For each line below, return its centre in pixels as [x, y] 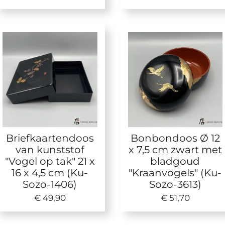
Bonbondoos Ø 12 [175, 138]
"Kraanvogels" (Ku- [175, 172]
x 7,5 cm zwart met [175, 149]
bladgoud [175, 161]
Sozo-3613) [175, 184]
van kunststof [50, 149]
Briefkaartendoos [50, 138]
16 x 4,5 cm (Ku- [50, 172]
